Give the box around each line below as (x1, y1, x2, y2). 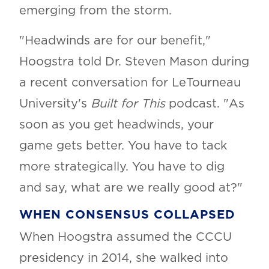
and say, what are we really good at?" (19, 182, 243, 195)
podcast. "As (165, 98, 244, 110)
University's (19, 98, 91, 110)
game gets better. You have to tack (19, 140, 227, 153)
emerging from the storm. (19, 5, 172, 17)
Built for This (90, 98, 165, 110)
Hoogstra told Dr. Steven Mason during (19, 56, 249, 68)
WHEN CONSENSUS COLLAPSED (19, 209, 235, 222)
